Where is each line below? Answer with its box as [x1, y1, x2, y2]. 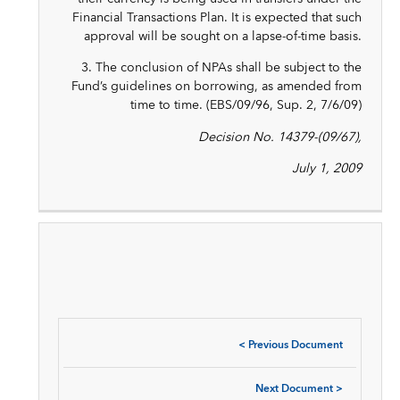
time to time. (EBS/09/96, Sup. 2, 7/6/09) [130, 94, 362, 117]
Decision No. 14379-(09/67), [198, 125, 362, 148]
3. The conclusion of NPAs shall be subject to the [81, 56, 362, 79]
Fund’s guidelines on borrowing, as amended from [71, 75, 362, 98]
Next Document [255, 379, 333, 398]
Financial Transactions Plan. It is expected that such [72, 6, 362, 29]
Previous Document [248, 336, 343, 354]
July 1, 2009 [292, 157, 362, 180]
